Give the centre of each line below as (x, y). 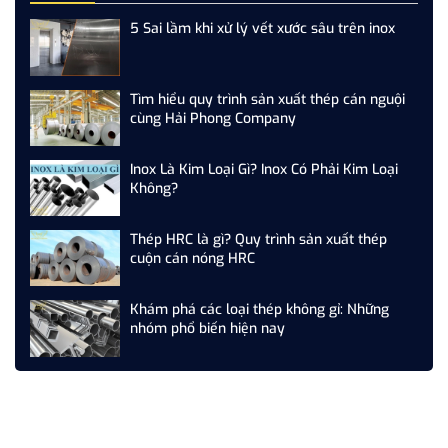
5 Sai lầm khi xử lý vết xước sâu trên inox (262, 29)
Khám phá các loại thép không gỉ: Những (259, 310)
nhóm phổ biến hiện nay (207, 329)
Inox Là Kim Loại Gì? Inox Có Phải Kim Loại (264, 169)
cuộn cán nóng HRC (192, 258)
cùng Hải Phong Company (213, 118)
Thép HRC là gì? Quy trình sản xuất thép (258, 239)
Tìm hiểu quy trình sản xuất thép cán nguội (267, 99)
